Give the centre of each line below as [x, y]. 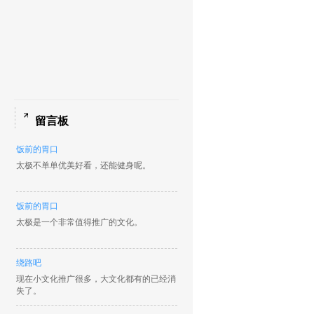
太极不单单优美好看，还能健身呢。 [83, 165]
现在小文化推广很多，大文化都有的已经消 [96, 279]
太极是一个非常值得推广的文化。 [79, 222]
